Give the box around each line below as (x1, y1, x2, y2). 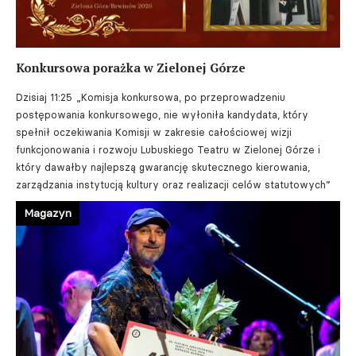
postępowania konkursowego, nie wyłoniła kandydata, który (16, 109, 308, 122)
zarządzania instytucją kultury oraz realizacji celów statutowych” (16, 179, 331, 192)
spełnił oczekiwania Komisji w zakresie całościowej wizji (16, 126, 292, 139)
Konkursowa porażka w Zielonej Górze (16, 60, 246, 76)
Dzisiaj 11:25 (16, 91, 72, 104)
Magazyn (24, 206, 72, 221)
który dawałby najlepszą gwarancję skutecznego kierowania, (16, 161, 310, 174)
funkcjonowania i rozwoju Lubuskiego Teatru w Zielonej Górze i (16, 144, 320, 157)
